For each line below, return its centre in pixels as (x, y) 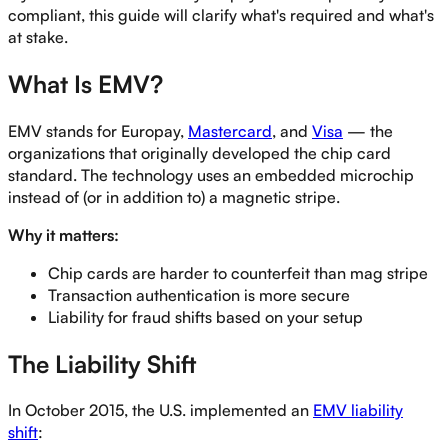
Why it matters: (63, 234)
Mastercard (230, 130)
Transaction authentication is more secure (199, 294)
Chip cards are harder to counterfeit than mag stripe (238, 272)
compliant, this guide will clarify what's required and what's (221, 14)
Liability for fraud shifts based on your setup (205, 316)
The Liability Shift (102, 363)
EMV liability (358, 410)
